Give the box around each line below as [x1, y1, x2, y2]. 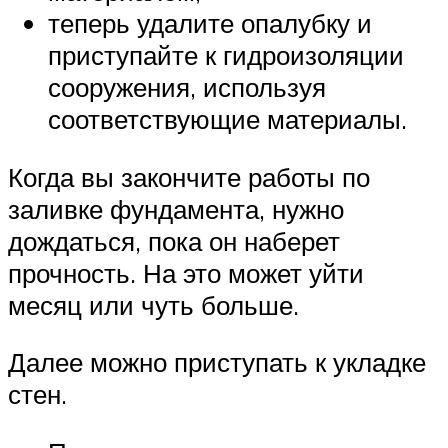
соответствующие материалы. [48, 103, 407, 136]
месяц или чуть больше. [8, 288, 299, 321]
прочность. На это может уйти [8, 256, 364, 289]
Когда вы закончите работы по [8, 160, 370, 193]
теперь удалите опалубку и [48, 7, 372, 40]
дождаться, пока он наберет [8, 224, 340, 257]
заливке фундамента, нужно [8, 192, 344, 225]
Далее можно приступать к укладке [8, 346, 426, 379]
